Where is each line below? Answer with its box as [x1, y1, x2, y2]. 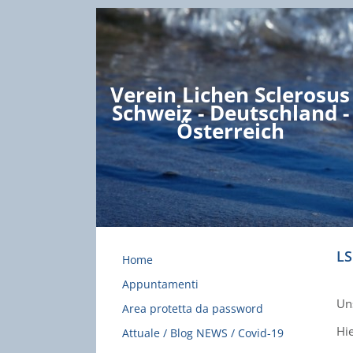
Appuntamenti [122, 277, 199, 292]
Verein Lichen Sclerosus [110, 80, 350, 109]
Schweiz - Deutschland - [111, 98, 349, 127]
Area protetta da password [122, 301, 263, 316]
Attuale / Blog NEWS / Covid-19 [122, 325, 284, 340]
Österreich [176, 117, 284, 145]
